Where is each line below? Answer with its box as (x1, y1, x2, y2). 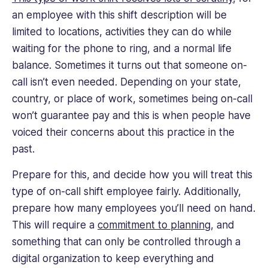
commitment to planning (98, 218, 211, 231)
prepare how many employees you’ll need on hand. (12, 202, 255, 214)
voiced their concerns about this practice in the (12, 126, 234, 139)
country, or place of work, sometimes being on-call (12, 93, 252, 105)
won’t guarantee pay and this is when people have (12, 109, 251, 122)
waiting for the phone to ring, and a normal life (12, 42, 232, 55)
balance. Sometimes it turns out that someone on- (12, 59, 247, 72)
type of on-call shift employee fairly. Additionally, (12, 185, 241, 197)
